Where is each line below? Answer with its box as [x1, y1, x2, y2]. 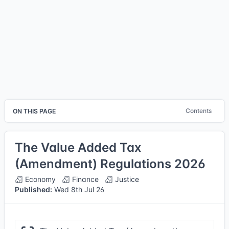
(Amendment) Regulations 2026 [15, 156, 205, 171]
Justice [113, 175, 139, 184]
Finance [70, 175, 99, 184]
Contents [186, 107, 212, 114]
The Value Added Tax [15, 140, 142, 155]
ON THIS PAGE [13, 107, 56, 115]
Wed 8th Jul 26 [52, 185, 104, 194]
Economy [23, 175, 56, 184]
